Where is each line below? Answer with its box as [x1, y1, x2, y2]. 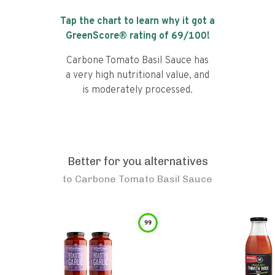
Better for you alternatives [67, 155, 208, 168]
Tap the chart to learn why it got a [60, 15, 215, 28]
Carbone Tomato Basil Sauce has [66, 55, 209, 67]
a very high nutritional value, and [66, 69, 209, 82]
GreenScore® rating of [65, 30, 171, 42]
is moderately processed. [82, 84, 193, 96]
